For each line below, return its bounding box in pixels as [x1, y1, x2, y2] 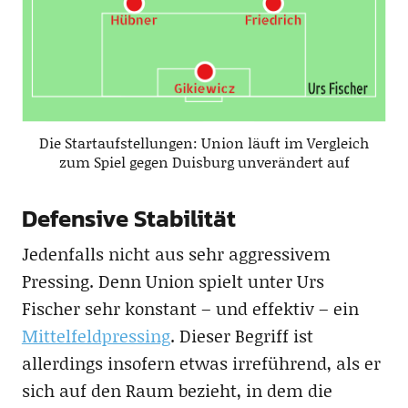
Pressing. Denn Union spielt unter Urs [21, 269, 324, 294]
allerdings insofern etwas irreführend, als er [21, 351, 381, 376]
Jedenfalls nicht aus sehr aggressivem [21, 241, 331, 267]
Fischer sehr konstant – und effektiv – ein [21, 296, 359, 321]
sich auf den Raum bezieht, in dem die [21, 378, 332, 403]
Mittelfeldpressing [21, 323, 170, 349]
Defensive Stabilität [21, 200, 236, 237]
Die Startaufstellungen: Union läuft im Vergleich [39, 132, 369, 154]
